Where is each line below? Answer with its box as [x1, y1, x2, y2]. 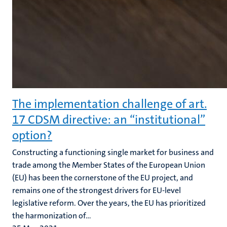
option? [12, 127, 52, 143]
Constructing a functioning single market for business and [12, 147, 214, 158]
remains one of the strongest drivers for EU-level [12, 185, 181, 196]
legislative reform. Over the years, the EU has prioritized [12, 198, 206, 208]
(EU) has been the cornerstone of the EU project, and [12, 172, 193, 183]
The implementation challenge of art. [12, 96, 207, 112]
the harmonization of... [12, 210, 91, 221]
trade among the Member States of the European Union [12, 160, 205, 170]
